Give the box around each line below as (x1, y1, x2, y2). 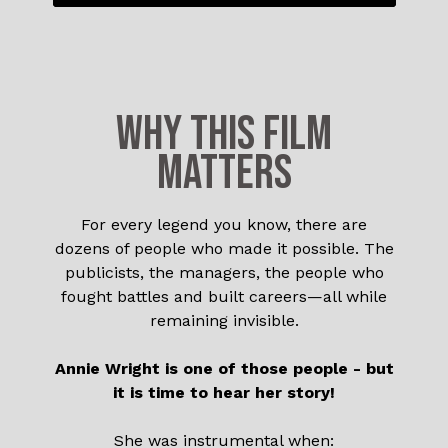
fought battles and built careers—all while (61, 286, 387, 306)
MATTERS (156, 144, 292, 202)
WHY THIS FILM (116, 105, 332, 163)
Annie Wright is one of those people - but (54, 358, 394, 378)
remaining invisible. (149, 310, 299, 330)
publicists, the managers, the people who (64, 262, 384, 282)
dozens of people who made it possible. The (54, 238, 394, 258)
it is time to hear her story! (113, 382, 335, 402)
